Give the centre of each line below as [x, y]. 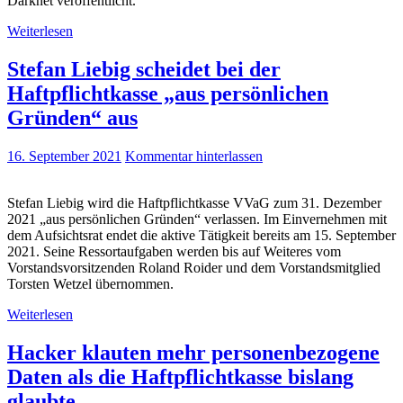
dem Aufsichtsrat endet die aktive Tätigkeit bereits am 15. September [201, 235]
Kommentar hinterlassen [194, 156]
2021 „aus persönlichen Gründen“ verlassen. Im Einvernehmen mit [197, 219]
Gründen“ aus [72, 117]
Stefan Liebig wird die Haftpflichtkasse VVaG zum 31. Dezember [194, 202]
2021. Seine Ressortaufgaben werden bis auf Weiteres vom [174, 251]
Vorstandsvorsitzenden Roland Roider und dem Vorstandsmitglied [194, 267]
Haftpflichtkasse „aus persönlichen [168, 93]
